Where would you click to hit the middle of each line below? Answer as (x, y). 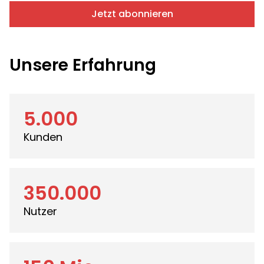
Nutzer (40, 211)
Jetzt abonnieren (132, 14)
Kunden (43, 137)
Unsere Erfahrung (83, 65)
